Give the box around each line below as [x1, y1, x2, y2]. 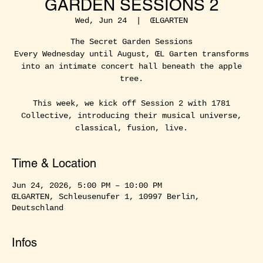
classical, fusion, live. [75, 123, 188, 133]
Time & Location [12, 156, 96, 170]
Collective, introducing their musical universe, [21, 110, 242, 120]
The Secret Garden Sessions [70, 36, 193, 46]
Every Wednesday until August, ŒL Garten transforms [14, 49, 249, 59]
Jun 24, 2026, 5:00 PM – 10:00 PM [12, 180, 162, 190]
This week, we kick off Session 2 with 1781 [33, 98, 230, 108]
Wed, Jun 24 [75, 15, 127, 25]
